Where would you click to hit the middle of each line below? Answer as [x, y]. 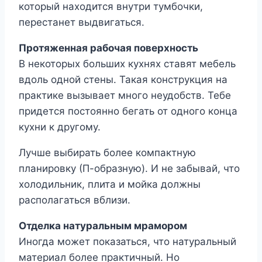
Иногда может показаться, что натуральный [127, 242]
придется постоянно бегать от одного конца [128, 111]
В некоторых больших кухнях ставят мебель [127, 64]
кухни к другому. [60, 127]
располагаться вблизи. [75, 200]
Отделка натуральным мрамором [103, 226]
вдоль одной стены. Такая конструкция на [123, 80]
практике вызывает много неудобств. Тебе [125, 96]
